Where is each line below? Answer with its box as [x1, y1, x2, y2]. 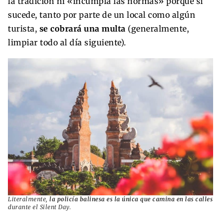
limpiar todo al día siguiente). [8, 37, 126, 48]
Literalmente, [8, 195, 49, 203]
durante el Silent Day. [8, 203, 71, 211]
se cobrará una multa [39, 24, 126, 34]
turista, [8, 24, 39, 34]
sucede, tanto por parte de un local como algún [8, 10, 195, 20]
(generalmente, [125, 24, 189, 34]
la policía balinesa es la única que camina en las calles [49, 195, 213, 203]
